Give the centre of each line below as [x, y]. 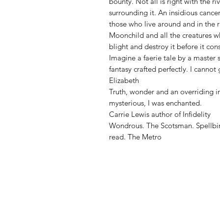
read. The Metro [135, 137]
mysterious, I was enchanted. [155, 103]
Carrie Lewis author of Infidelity [160, 114]
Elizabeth [124, 80]
